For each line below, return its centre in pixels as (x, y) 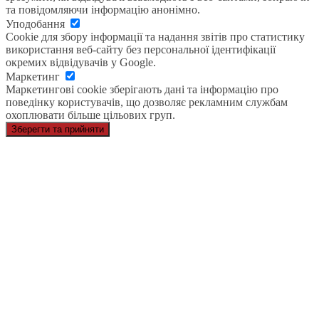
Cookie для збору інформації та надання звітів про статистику (155, 37)
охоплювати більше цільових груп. (90, 115)
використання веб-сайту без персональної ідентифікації (141, 50)
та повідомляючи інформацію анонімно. (103, 10)
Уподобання (37, 24)
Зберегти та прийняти (58, 130)
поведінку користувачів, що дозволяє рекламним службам (147, 103)
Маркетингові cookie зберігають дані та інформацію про (142, 90)
